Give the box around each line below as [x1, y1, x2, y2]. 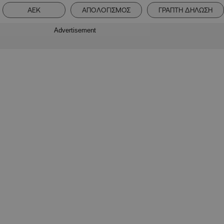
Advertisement [54, 26, 96, 34]
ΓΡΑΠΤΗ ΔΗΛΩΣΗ [158, 5, 212, 14]
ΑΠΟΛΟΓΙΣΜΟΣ [82, 5, 130, 14]
